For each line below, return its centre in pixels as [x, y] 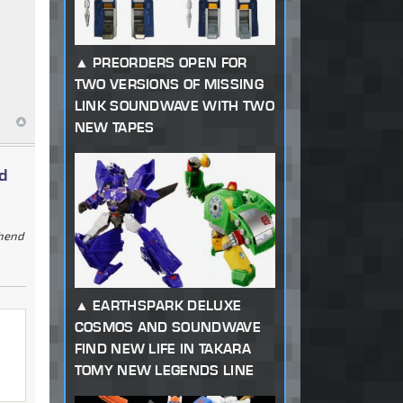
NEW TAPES [114, 128]
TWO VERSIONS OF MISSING [169, 85]
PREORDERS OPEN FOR [170, 63]
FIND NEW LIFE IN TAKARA [162, 349]
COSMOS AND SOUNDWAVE [167, 327]
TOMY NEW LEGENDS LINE [164, 371]
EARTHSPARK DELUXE [167, 306]
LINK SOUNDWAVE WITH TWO [174, 106]
